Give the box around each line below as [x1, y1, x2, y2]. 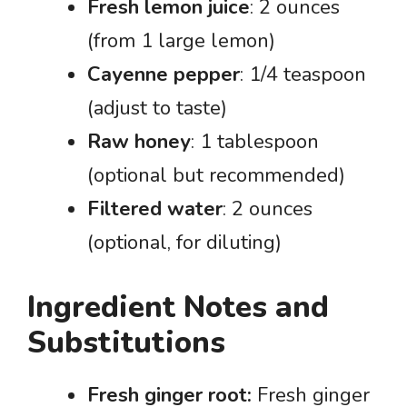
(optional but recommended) [87, 162, 345, 189]
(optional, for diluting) [87, 229, 282, 256]
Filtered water [87, 195, 223, 223]
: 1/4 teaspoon [240, 61, 366, 88]
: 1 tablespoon [191, 128, 319, 155]
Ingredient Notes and [27, 287, 329, 328]
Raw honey [87, 128, 191, 155]
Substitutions [27, 323, 225, 363]
